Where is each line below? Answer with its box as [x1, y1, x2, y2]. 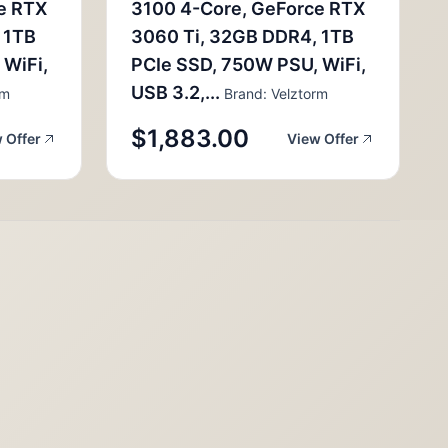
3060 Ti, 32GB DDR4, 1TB [131, 26, 354, 47]
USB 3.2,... [131, 82, 220, 103]
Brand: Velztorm [220, 85, 328, 102]
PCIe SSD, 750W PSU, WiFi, [131, 54, 366, 75]
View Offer [287, 130, 359, 147]
